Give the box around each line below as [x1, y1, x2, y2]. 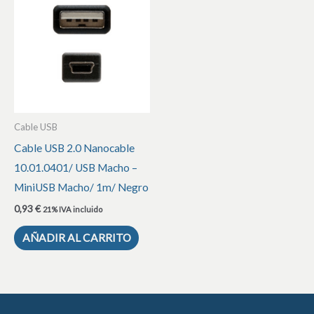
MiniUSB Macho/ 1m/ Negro [14, 181, 149, 194]
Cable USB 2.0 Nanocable [14, 142, 135, 155]
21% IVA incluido [43, 204, 102, 214]
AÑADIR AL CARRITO [22, 231, 131, 245]
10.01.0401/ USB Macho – [14, 161, 137, 175]
